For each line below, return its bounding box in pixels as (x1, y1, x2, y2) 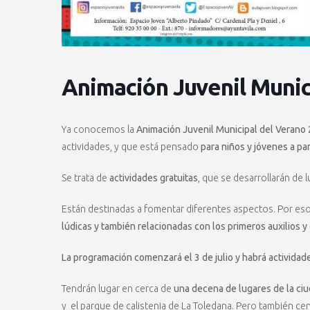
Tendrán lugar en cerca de (62, 283, 174, 295)
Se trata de (62, 172, 109, 184)
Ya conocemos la (62, 124, 136, 136)
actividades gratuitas (109, 172, 198, 184)
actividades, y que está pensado (62, 141, 201, 153)
